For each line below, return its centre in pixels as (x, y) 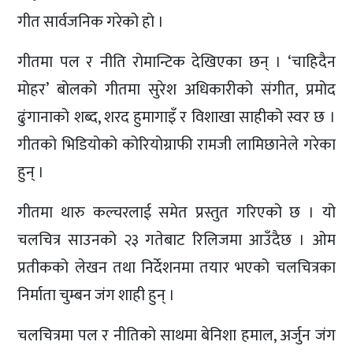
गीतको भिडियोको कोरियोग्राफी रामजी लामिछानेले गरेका (176, 145)
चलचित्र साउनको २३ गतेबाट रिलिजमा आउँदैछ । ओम (176, 240)
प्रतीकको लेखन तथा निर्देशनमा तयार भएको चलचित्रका (176, 268)
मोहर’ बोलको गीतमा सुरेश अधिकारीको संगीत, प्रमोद (176, 89)
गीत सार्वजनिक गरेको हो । (91, 22)
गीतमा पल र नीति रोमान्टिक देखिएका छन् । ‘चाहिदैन (176, 62)
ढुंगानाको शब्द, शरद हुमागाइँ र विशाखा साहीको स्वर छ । (176, 117)
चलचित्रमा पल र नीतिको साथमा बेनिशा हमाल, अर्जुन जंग (176, 335)
